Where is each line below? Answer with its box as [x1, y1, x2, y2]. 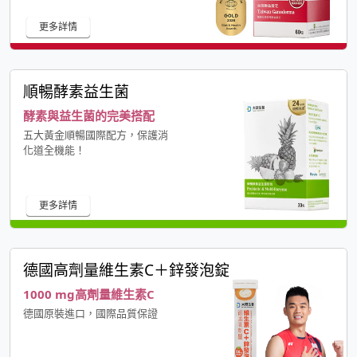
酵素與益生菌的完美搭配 [23, 108, 155, 124]
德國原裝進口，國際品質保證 [23, 306, 158, 321]
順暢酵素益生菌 [23, 81, 129, 103]
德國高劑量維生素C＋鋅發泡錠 [23, 260, 229, 281]
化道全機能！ [23, 143, 85, 158]
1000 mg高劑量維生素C [23, 286, 155, 303]
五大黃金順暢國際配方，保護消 [23, 127, 168, 143]
